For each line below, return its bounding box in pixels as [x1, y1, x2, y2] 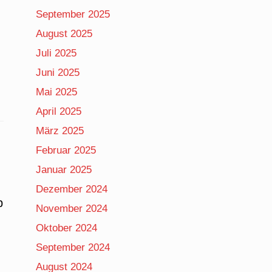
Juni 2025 [36, 66, 80, 78]
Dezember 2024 [36, 183, 108, 195]
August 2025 [36, 27, 93, 39]
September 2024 [36, 241, 110, 253]
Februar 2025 [36, 144, 97, 156]
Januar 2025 [36, 163, 92, 175]
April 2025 [36, 105, 82, 117]
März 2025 [36, 124, 84, 137]
